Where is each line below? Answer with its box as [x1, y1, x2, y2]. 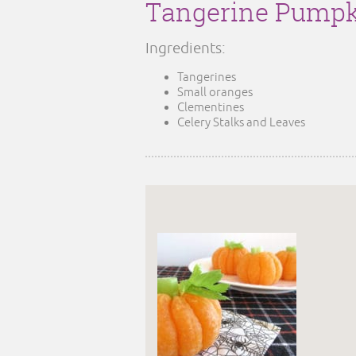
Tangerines [177, 70, 236, 85]
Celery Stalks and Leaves [177, 115, 305, 130]
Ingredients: [145, 39, 226, 58]
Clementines [177, 100, 244, 115]
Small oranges [177, 85, 253, 100]
